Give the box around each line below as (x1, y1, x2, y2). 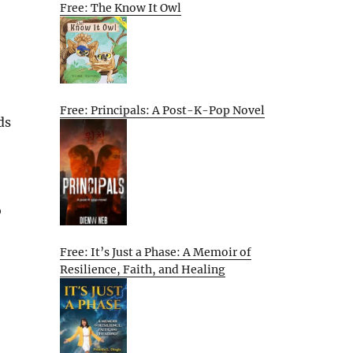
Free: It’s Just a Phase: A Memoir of (60, 244, 251, 259)
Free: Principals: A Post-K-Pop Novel (60, 102, 265, 117)
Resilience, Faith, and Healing (60, 262, 225, 277)
